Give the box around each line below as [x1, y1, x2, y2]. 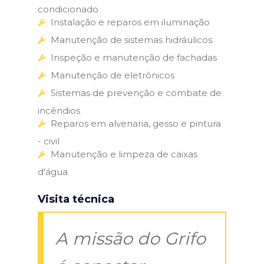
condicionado [38, 3, 98, 15]
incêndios [38, 104, 80, 116]
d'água [38, 166, 68, 177]
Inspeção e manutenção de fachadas [51, 51, 217, 63]
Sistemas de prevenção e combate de [51, 87, 222, 98]
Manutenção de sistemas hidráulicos [51, 34, 212, 45]
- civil [38, 135, 60, 147]
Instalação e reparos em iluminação [51, 16, 210, 28]
